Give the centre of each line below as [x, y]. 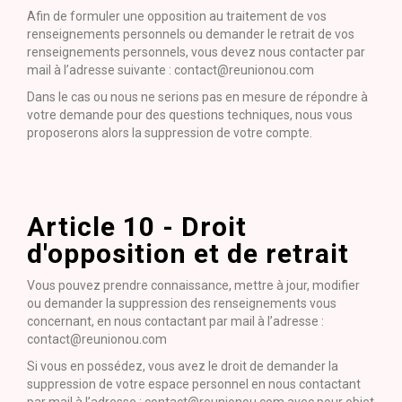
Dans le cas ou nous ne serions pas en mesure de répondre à [197, 97]
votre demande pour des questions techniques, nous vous [190, 115]
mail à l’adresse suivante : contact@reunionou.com [170, 70]
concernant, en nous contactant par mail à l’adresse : [175, 321]
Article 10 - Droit [137, 227]
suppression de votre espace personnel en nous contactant [194, 384]
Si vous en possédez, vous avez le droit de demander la [183, 366]
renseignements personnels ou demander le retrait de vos [191, 34]
